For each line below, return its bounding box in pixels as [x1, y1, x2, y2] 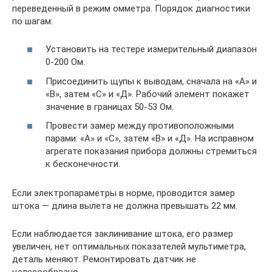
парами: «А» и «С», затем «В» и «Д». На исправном [46, 133, 254, 144]
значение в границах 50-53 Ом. [46, 101, 174, 112]
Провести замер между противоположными [46, 120, 234, 131]
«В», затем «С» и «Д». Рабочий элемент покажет [46, 88, 250, 100]
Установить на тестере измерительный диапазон [46, 44, 257, 55]
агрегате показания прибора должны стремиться [46, 146, 257, 157]
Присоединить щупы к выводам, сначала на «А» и [46, 75, 257, 87]
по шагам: [12, 15, 53, 27]
